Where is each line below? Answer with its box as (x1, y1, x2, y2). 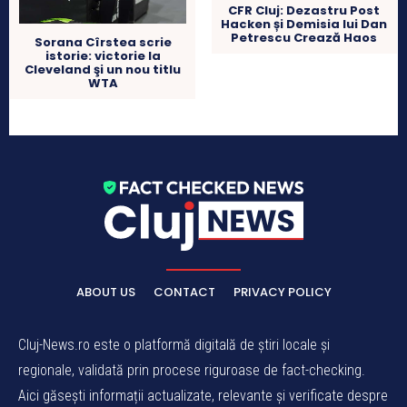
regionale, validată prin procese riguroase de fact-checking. (18, 361, 365, 379)
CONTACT (153, 283, 215, 301)
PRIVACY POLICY (233, 283, 332, 301)
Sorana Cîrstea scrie (34, 34, 172, 52)
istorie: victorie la (45, 47, 161, 65)
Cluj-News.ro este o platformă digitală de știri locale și (18, 335, 330, 353)
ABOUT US (75, 283, 135, 301)
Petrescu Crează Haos (231, 29, 378, 47)
